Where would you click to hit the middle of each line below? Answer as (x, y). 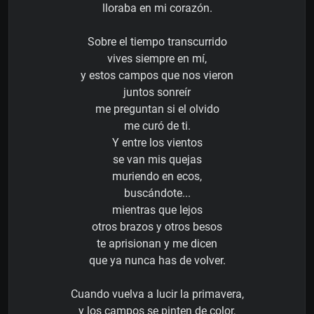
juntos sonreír (157, 92)
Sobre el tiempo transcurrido (157, 41)
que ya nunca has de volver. (157, 260)
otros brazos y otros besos (157, 226)
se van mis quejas (157, 159)
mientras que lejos (157, 210)
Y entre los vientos (157, 142)
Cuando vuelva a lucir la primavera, (157, 294)
